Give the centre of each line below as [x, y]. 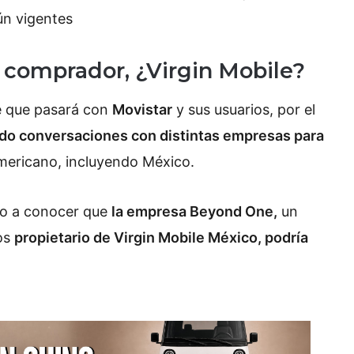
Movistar [142, 109]
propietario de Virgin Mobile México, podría [161, 238]
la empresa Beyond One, [194, 212]
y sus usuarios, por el [244, 109]
